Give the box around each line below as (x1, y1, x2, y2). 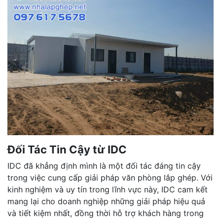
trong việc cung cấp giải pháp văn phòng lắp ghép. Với (7, 172, 213, 183)
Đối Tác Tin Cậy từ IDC (7, 143, 127, 156)
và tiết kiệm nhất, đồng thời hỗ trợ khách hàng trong (7, 208, 204, 218)
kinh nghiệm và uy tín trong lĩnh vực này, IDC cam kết (7, 184, 208, 194)
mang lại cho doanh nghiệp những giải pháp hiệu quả (7, 196, 205, 206)
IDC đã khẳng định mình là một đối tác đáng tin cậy (7, 160, 201, 171)
